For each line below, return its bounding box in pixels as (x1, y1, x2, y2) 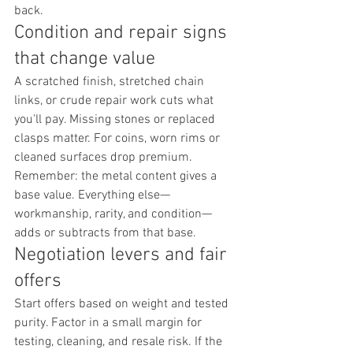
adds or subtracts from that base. (14, 225, 196, 242)
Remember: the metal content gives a (14, 169, 220, 185)
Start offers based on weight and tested (14, 296, 232, 313)
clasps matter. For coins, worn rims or (14, 131, 223, 147)
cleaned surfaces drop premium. (14, 150, 195, 166)
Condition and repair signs (14, 22, 232, 45)
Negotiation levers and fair (14, 244, 232, 267)
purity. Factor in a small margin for (14, 315, 205, 332)
